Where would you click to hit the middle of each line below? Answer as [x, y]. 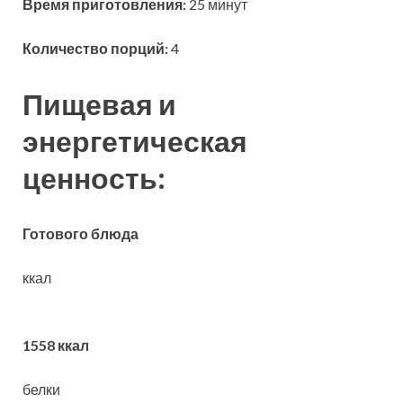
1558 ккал [56, 345]
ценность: [94, 178]
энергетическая [135, 141]
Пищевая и [99, 104]
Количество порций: [95, 49]
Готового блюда [81, 233]
